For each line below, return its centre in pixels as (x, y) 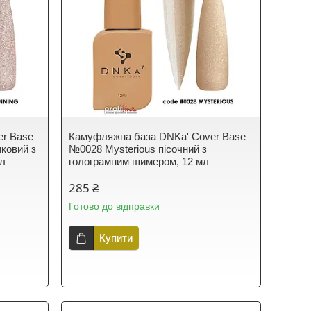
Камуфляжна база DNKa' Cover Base (158, 136)
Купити (116, 238)
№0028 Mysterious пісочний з (138, 149)
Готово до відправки (115, 206)
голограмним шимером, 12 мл (139, 161)
